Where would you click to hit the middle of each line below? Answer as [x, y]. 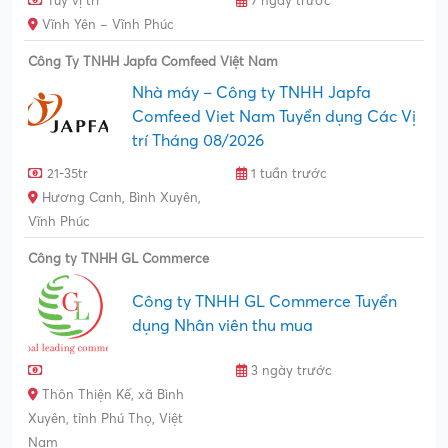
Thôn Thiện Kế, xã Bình [111, 394]
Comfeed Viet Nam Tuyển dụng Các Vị [274, 116]
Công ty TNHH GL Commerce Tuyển [264, 301]
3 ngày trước [289, 370]
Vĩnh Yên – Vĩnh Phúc [106, 24]
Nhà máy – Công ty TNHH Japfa [251, 92]
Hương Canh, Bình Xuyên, [119, 197]
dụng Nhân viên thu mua [222, 325]
